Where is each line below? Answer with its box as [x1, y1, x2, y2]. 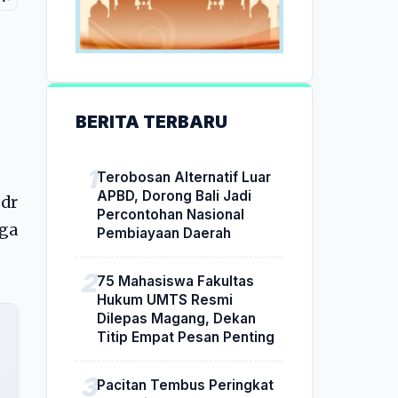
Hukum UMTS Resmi [97, 291, 233, 308]
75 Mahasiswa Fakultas [97, 272, 254, 290]
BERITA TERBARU [76, 110, 227, 132]
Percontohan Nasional [97, 205, 244, 223]
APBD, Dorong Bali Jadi [97, 187, 251, 204]
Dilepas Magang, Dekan [97, 309, 256, 327]
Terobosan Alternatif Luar [97, 168, 271, 186]
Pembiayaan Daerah [97, 224, 231, 242]
